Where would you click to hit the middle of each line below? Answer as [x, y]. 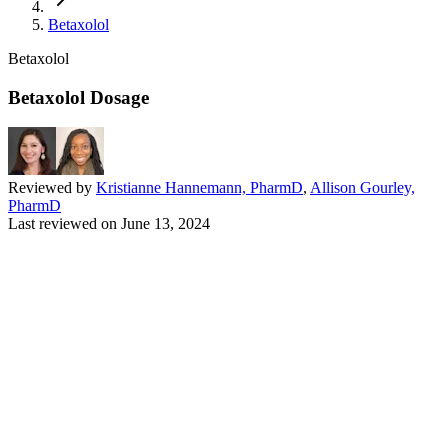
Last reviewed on [62, 224]
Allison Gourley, [362, 188]
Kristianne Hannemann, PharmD [199, 188]
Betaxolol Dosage [78, 97]
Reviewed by [52, 188]
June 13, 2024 [165, 224]
